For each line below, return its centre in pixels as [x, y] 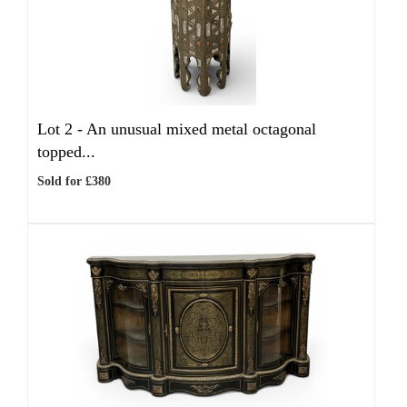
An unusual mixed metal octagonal [201, 129]
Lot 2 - [62, 129]
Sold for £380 [74, 181]
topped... [66, 152]
